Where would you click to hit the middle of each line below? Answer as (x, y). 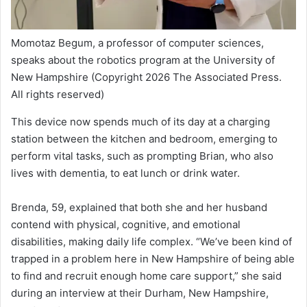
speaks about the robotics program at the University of (143, 60)
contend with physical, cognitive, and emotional (126, 225)
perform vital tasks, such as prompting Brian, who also (142, 156)
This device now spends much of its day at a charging (140, 122)
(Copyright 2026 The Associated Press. (185, 77)
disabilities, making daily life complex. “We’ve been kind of (151, 242)
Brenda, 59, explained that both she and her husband (139, 208)
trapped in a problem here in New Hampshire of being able (153, 259)
